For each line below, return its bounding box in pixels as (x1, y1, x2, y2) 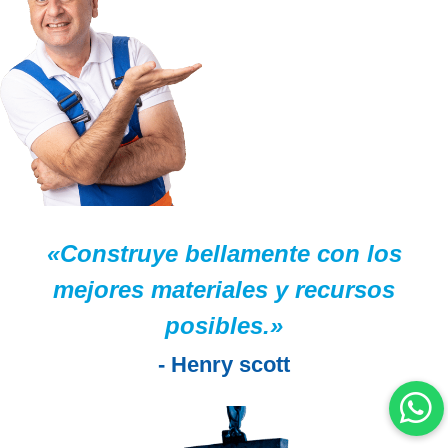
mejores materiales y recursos (53, 275, 395, 303)
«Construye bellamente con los (46, 239, 402, 267)
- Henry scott (158, 351, 290, 377)
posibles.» (165, 311, 283, 339)
